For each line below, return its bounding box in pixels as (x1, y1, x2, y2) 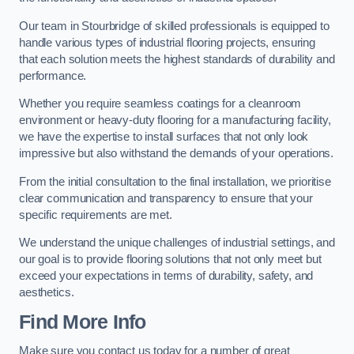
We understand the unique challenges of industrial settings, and (19, 236, 335, 250)
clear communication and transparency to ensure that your (19, 191, 313, 205)
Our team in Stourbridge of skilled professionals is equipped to (19, 19, 330, 32)
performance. (19, 69, 87, 82)
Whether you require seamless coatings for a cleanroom (19, 97, 302, 111)
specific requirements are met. (19, 208, 172, 221)
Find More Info (19, 311, 146, 333)
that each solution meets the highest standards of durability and (19, 52, 335, 66)
